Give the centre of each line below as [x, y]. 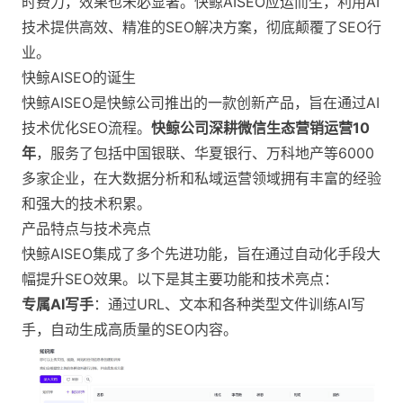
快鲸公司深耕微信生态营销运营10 [260, 128]
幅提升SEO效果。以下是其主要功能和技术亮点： [180, 279]
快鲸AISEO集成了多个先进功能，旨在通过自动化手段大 [201, 254]
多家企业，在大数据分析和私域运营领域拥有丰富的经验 [201, 178]
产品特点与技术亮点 [86, 228]
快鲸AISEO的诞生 [79, 77]
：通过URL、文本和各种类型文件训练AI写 [229, 304]
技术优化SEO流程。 [86, 128]
